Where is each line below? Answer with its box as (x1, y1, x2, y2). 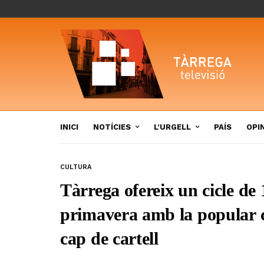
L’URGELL (154, 122, 191, 131)
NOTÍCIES (93, 122, 131, 131)
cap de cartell (60, 228, 159, 248)
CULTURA (60, 163, 91, 171)
